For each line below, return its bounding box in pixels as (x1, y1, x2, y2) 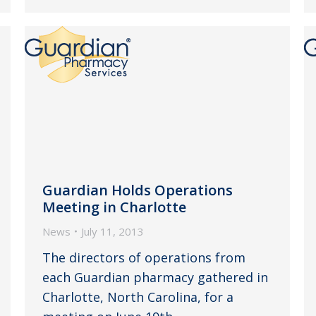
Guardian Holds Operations (42, 180, 233, 200)
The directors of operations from (42, 248, 245, 266)
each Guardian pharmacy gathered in (42, 268, 268, 286)
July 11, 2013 (81, 224, 144, 238)
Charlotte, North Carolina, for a (42, 288, 233, 305)
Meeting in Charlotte (42, 197, 186, 217)
